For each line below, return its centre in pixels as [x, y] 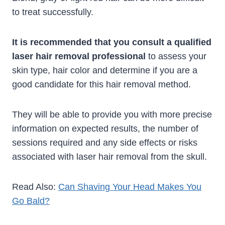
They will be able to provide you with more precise [112, 115]
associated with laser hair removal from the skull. [109, 157]
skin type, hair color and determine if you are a [105, 71]
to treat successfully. [53, 12]
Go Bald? [31, 201]
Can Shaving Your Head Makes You [130, 187]
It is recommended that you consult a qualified [112, 42]
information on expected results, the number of [105, 129]
